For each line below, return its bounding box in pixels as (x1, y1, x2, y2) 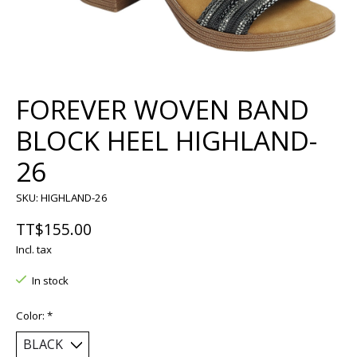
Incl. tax (16, 241, 52, 257)
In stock (31, 273, 69, 288)
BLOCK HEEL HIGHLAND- (16, 123, 317, 159)
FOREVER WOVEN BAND (16, 92, 309, 128)
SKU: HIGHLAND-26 (16, 190, 108, 206)
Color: (16, 308, 47, 324)
